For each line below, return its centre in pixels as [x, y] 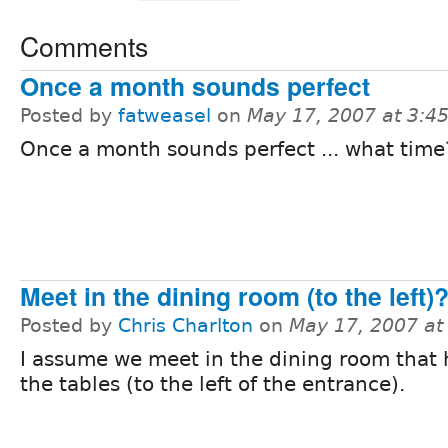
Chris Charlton [185, 326]
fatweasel [164, 115]
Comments [84, 45]
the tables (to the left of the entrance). [212, 384]
